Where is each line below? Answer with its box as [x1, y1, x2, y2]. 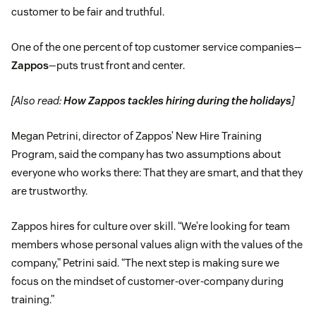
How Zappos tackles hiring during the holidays [63, 94, 291, 108]
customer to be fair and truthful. [11, 5, 164, 19]
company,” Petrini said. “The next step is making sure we [11, 256, 279, 270]
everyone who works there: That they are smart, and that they [11, 166, 303, 180]
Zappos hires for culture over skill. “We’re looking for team [11, 219, 290, 233]
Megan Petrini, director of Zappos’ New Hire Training [11, 129, 262, 143]
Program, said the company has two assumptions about [11, 147, 281, 162]
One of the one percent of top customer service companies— [11, 40, 302, 54]
